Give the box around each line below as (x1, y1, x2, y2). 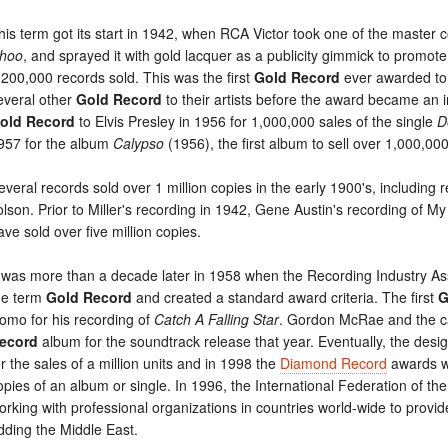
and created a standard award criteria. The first (132, 287, 438, 307)
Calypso (113, 133, 164, 153)
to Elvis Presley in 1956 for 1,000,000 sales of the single (75, 111, 437, 131)
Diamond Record (280, 353, 387, 373)
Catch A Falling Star (154, 309, 279, 329)
